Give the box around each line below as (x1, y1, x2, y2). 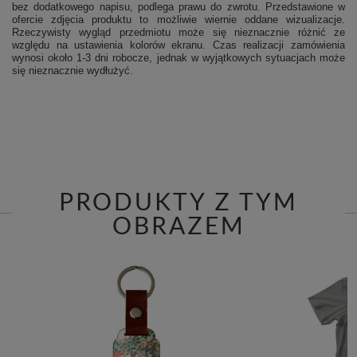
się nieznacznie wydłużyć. (12, 65, 133, 77)
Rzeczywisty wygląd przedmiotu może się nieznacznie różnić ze (12, 26, 345, 39)
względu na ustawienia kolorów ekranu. (12, 39, 213, 52)
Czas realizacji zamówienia (212, 39, 346, 52)
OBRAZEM (112, 210, 245, 240)
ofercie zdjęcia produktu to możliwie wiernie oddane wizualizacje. (12, 14, 345, 26)
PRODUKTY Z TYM (59, 186, 298, 216)
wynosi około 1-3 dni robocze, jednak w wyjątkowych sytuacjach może (12, 52, 345, 65)
